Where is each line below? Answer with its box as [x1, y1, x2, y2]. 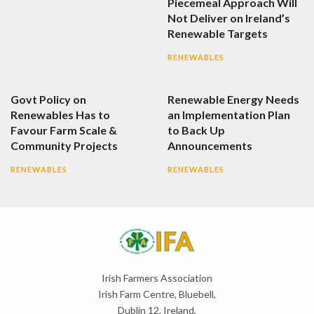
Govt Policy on [11, 92, 86, 106]
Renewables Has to [11, 107, 110, 121]
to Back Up [168, 123, 225, 137]
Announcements [168, 138, 252, 152]
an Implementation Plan [168, 107, 290, 121]
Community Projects [11, 138, 118, 152]
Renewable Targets [168, 26, 268, 40]
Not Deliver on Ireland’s [168, 11, 290, 25]
